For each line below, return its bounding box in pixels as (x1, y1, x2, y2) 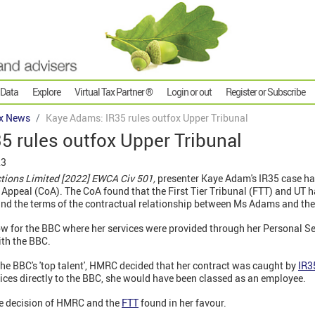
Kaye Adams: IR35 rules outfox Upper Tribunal (46, 111, 248, 125)
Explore (32, 85, 60, 99)
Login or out (167, 85, 212, 99)
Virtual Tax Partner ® (75, 85, 153, 99)
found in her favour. (139, 296, 229, 310)
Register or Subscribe (226, 85, 305, 99)
